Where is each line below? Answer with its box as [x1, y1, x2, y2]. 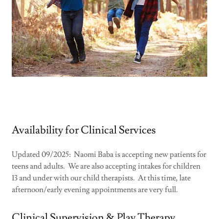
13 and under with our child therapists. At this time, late [12, 173, 191, 183]
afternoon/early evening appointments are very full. [12, 184, 182, 195]
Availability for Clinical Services [12, 123, 156, 137]
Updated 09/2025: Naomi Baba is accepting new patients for [12, 149, 206, 159]
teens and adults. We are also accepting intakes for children [12, 161, 200, 171]
